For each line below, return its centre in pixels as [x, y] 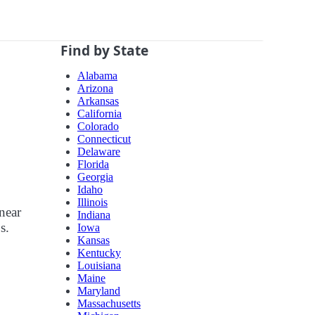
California [99, 114]
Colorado [98, 127]
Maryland [99, 291]
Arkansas [98, 101]
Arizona [95, 89]
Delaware [99, 152]
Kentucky [99, 253]
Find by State [104, 51]
